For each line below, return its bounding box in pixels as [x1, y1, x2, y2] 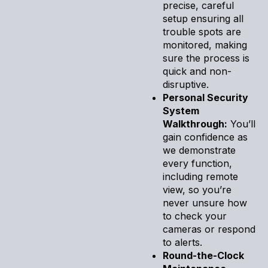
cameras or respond [163, 223, 255, 235]
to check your [163, 209, 227, 222]
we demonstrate [163, 144, 236, 156]
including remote [163, 170, 238, 182]
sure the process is [163, 51, 249, 64]
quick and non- [163, 65, 232, 77]
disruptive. [163, 78, 209, 90]
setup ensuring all [163, 12, 243, 25]
